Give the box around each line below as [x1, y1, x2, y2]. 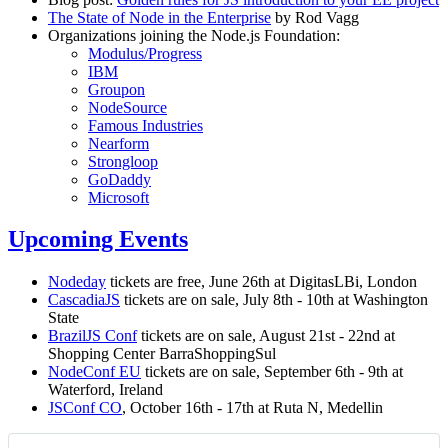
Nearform [88, 134, 149, 152]
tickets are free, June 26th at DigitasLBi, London [106, 273, 417, 291]
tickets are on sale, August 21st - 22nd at [137, 327, 395, 345]
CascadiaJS [48, 291, 120, 309]
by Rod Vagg [271, 8, 359, 26]
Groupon [88, 80, 145, 98]
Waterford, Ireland [48, 381, 163, 399]
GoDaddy [88, 170, 151, 188]
